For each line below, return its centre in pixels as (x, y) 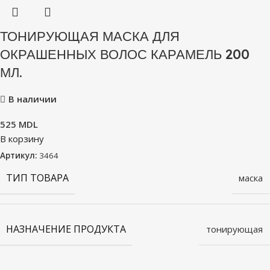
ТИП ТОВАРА (37, 177)
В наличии (33, 99)
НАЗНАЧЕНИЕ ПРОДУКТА (66, 229)
